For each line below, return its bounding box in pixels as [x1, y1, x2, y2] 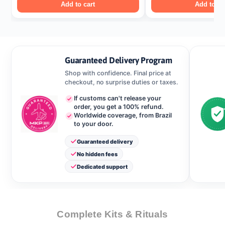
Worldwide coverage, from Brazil [74, 111, 172, 119]
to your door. [74, 120, 114, 128]
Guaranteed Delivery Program [65, 55, 172, 65]
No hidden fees [77, 150, 118, 158]
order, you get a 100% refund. [74, 102, 164, 110]
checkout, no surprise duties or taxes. [65, 78, 179, 86]
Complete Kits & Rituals [57, 208, 168, 219]
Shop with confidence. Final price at [65, 69, 172, 77]
